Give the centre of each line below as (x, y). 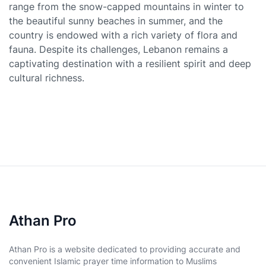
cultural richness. (47, 78)
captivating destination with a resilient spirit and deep (130, 64)
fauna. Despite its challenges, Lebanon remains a (118, 49)
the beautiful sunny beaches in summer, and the (116, 21)
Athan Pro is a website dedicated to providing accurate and (125, 249)
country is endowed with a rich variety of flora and (123, 35)
